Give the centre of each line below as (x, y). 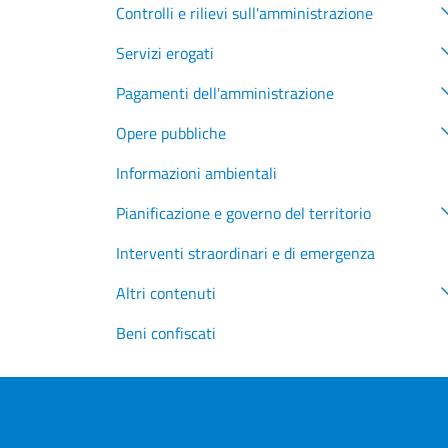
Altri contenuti (166, 293)
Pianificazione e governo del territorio (243, 213)
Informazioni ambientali (196, 173)
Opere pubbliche (171, 133)
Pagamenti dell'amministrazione (225, 93)
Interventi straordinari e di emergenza (245, 253)
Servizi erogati (165, 53)
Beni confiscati (166, 333)
